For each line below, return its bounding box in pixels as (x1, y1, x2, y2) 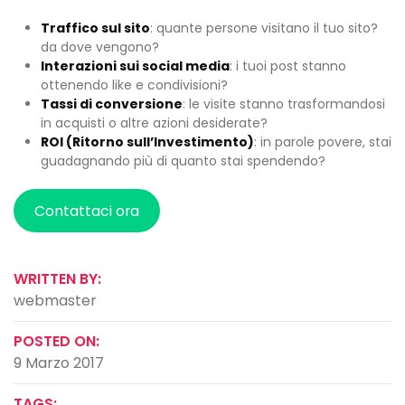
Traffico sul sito (41, 19, 150, 37)
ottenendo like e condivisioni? (41, 76, 228, 94)
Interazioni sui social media (41, 57, 230, 75)
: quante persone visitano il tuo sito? (150, 19, 378, 37)
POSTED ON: (14, 331, 99, 352)
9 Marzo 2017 (14, 353, 104, 373)
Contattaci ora (33, 200, 139, 221)
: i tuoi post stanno (230, 57, 346, 75)
